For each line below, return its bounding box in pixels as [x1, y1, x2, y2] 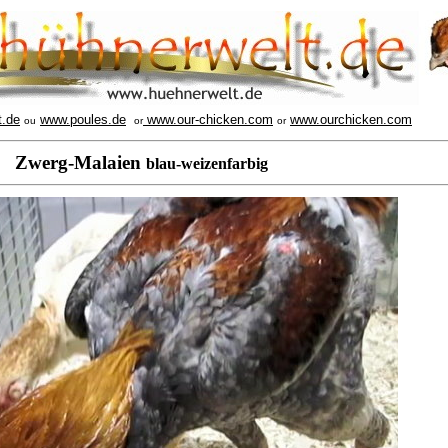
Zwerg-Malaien [15, 152, 146, 173]
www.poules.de [40, 112, 126, 127]
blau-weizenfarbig [146, 155, 272, 172]
